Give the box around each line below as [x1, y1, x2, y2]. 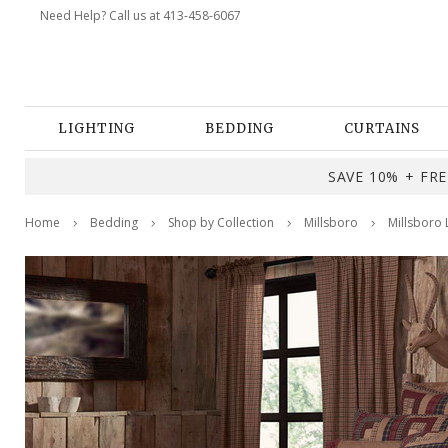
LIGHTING [58, 120, 135, 137]
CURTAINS [344, 120, 420, 137]
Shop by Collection [168, 214, 274, 231]
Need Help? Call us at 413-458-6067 [40, 7, 241, 24]
